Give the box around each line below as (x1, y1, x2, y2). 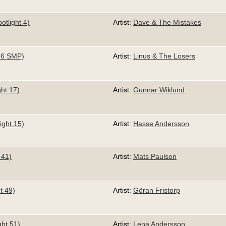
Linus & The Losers (133, 51, 195, 60)
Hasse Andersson (133, 119, 189, 128)
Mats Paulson (133, 152, 177, 161)
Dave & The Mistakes (133, 18, 201, 26)
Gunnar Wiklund (133, 85, 185, 94)
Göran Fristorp (133, 186, 180, 194)
